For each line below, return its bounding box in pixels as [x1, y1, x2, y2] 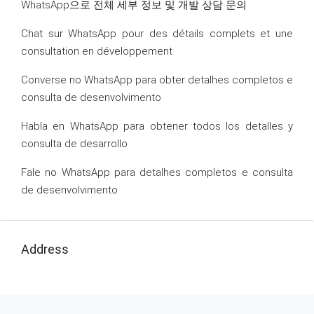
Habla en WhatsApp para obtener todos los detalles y [21, 120, 293, 133]
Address [21, 242, 69, 257]
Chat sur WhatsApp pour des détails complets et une [21, 27, 293, 41]
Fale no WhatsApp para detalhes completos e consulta [21, 166, 293, 179]
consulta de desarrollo [21, 137, 128, 151]
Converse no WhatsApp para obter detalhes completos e [21, 74, 293, 87]
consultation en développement [21, 45, 172, 58]
